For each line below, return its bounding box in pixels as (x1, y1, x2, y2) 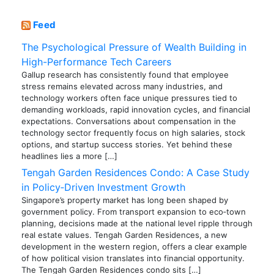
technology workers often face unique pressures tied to (21, 93, 237, 103)
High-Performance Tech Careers (21, 56, 171, 68)
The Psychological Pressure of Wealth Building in (21, 41, 246, 54)
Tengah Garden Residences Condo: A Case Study (21, 166, 250, 179)
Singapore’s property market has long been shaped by (21, 195, 228, 206)
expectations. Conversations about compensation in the (21, 116, 236, 127)
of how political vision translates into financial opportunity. (21, 253, 245, 264)
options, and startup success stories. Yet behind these (21, 139, 232, 150)
